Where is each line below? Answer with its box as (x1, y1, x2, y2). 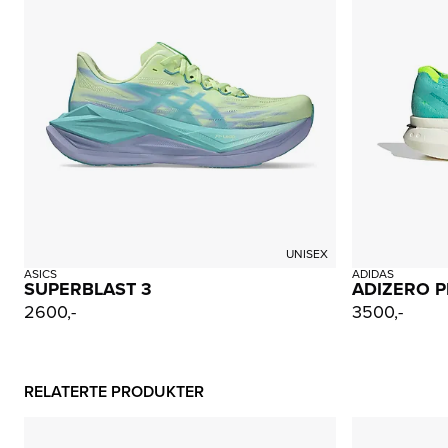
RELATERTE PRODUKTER (24, 379, 204, 403)
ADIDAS (352, 264, 394, 282)
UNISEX (286, 244, 328, 262)
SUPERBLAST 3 (24, 275, 152, 302)
